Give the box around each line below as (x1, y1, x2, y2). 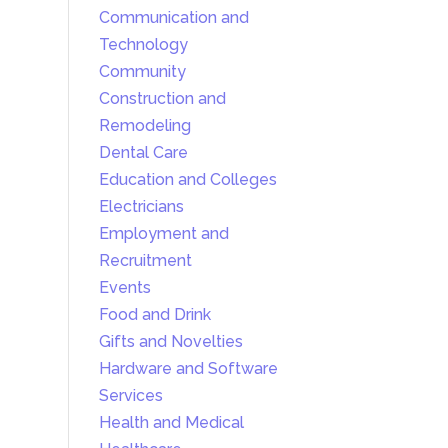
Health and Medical (98, 413, 244, 433)
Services (98, 386, 163, 406)
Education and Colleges (98, 170, 277, 190)
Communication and (98, 8, 249, 28)
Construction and (98, 89, 226, 109)
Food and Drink (98, 305, 211, 325)
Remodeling (98, 116, 191, 136)
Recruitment (98, 251, 192, 271)
